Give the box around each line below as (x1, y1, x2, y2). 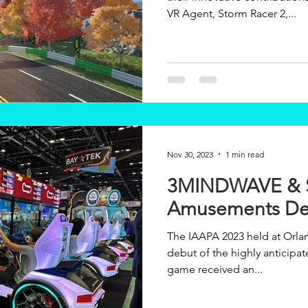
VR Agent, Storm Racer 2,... (167, 6, 296, 20)
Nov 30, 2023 (167, 148, 213, 159)
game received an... (167, 263, 263, 276)
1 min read (225, 148, 264, 159)
